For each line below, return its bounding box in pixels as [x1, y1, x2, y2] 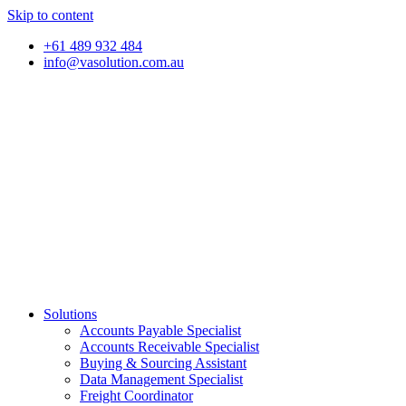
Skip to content [7, 7, 93, 23]
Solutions [43, 306, 97, 322]
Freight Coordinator [80, 388, 193, 403]
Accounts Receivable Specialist [80, 339, 259, 354]
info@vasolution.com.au [43, 54, 184, 70]
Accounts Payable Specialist [80, 323, 241, 338]
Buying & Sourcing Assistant [80, 355, 246, 371]
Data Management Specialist [80, 372, 243, 387]
